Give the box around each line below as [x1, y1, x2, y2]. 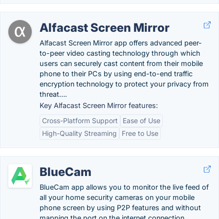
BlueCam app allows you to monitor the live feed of [40, 183, 209, 191]
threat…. [40, 90, 67, 98]
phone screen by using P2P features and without [40, 203, 201, 212]
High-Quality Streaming [42, 129, 117, 137]
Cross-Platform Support [42, 116, 118, 125]
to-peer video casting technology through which [40, 49, 200, 57]
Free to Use [122, 129, 158, 137]
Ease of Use [123, 116, 160, 125]
